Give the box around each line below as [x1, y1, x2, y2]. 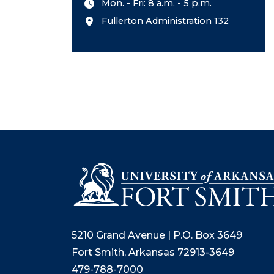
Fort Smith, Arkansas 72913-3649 [72, 246, 234, 259]
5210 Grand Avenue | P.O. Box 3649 [72, 229, 242, 242]
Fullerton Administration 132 [102, 15, 229, 26]
